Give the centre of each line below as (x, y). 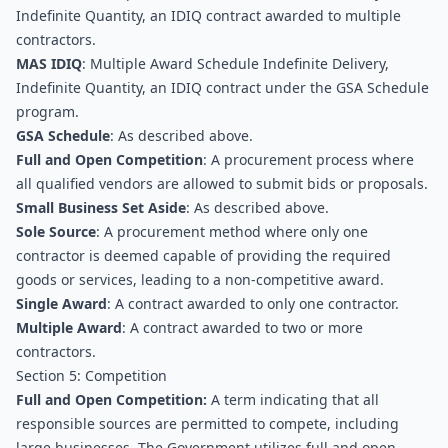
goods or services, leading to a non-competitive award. (200, 279)
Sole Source (56, 231)
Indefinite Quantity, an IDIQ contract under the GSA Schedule (222, 87)
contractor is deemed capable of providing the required (203, 255)
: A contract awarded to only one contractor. (253, 303)
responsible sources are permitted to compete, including (207, 423)
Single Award (61, 303)
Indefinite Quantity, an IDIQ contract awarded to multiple (208, 15)
